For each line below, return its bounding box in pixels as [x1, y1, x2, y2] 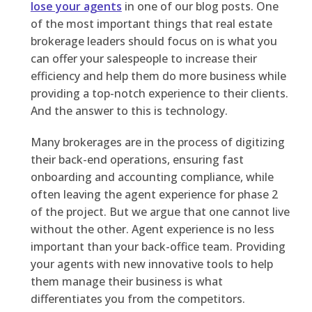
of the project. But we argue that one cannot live [30, 204, 290, 220]
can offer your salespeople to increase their [30, 51, 257, 67]
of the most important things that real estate [30, 16, 272, 32]
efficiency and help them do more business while [30, 68, 286, 84]
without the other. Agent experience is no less [30, 221, 274, 237]
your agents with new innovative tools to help [30, 256, 273, 272]
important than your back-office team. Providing [30, 239, 286, 255]
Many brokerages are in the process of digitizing [30, 134, 285, 150]
